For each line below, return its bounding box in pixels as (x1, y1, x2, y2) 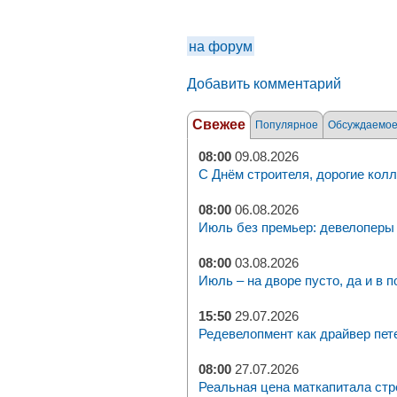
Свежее (192, 117, 245, 132)
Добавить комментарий (187, 75, 341, 91)
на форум (189, 38, 253, 54)
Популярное (255, 119, 318, 131)
